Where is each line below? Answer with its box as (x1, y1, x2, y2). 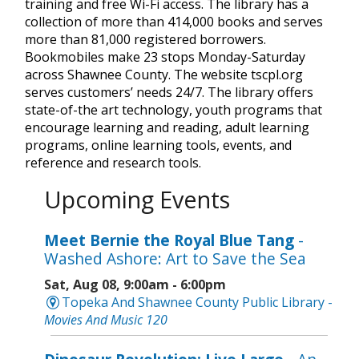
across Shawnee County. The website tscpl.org (25, 65, 303, 83)
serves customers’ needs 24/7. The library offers (25, 83, 313, 101)
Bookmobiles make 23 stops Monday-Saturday (25, 47, 305, 66)
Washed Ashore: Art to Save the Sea (44, 248, 306, 270)
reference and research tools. (25, 153, 201, 171)
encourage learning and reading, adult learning (25, 118, 309, 136)
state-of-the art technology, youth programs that (25, 100, 322, 119)
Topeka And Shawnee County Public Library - (62, 293, 333, 312)
